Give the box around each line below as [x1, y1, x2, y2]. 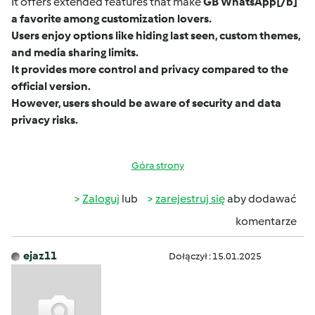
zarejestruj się [155, 192, 225, 205]
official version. [11, 79, 91, 93]
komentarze [236, 214, 297, 228]
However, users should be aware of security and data [11, 96, 281, 110]
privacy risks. [11, 113, 78, 127]
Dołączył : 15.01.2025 [169, 250, 262, 262]
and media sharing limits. [11, 46, 139, 59]
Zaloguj [82, 192, 120, 205]
